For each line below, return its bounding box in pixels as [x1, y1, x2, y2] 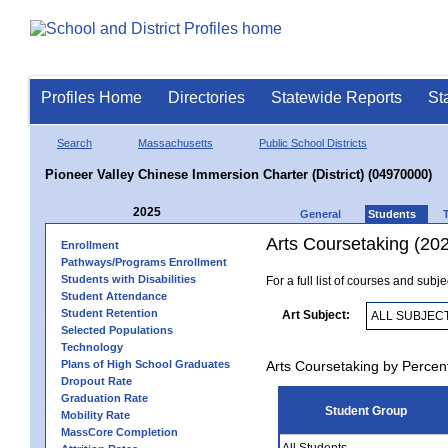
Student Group [324, 403, 407, 418]
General [300, 207, 341, 220]
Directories [168, 89, 245, 106]
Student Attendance [61, 289, 167, 302]
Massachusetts [138, 136, 213, 149]
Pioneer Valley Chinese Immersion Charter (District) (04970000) [45, 166, 432, 182]
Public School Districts [259, 136, 367, 149]
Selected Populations [61, 323, 173, 336]
